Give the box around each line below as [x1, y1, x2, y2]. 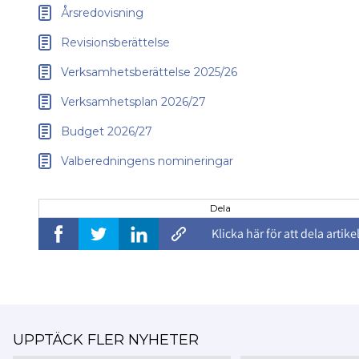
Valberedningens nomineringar [61, 154, 233, 169]
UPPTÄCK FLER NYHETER [13, 331, 199, 349]
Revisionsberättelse [61, 35, 170, 50]
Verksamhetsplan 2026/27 [61, 95, 206, 110]
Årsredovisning [61, 6, 143, 21]
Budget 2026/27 [61, 124, 152, 139]
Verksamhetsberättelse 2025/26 [61, 65, 237, 80]
